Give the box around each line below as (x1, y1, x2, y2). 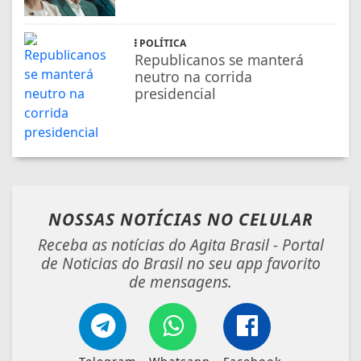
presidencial (135, 84, 217, 104)
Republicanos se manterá (135, 50, 305, 70)
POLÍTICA (137, 36, 187, 51)
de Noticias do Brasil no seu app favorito (40, 252, 321, 275)
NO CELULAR (206, 208, 313, 231)
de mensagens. (129, 271, 232, 293)
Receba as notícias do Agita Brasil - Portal (37, 234, 324, 256)
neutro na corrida (135, 67, 253, 87)
